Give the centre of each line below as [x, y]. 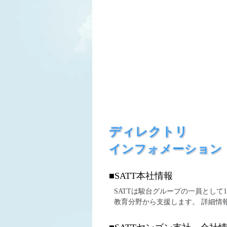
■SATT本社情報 [141, 176]
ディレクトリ [148, 132]
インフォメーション [166, 149]
